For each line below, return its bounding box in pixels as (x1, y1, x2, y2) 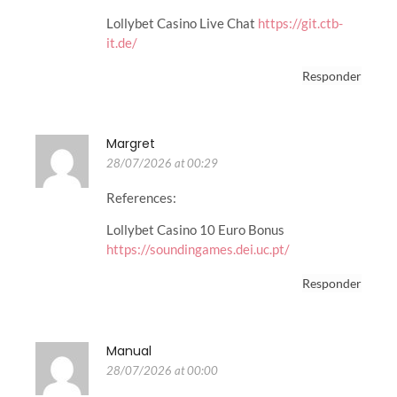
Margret (106, 134, 155, 152)
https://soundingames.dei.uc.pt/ (106, 241, 290, 258)
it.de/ (106, 34, 137, 51)
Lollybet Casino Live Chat (106, 14, 258, 31)
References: (106, 189, 176, 206)
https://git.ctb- (258, 14, 343, 31)
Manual (106, 341, 152, 360)
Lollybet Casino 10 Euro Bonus (106, 222, 284, 238)
